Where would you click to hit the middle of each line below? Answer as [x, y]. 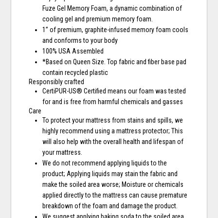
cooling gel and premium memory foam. [98, 19]
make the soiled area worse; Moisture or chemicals [113, 185]
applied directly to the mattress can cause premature [115, 195]
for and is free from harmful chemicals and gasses [113, 102]
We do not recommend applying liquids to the [105, 163]
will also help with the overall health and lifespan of [113, 142]
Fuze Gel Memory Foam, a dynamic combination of [112, 9]
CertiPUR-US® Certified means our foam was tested [114, 91]
